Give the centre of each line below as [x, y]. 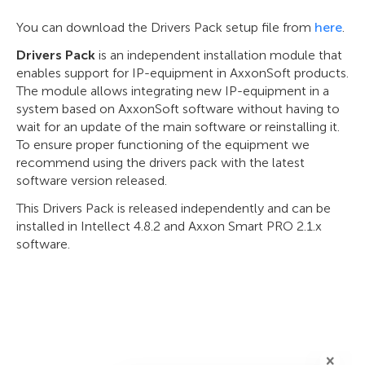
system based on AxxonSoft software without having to [178, 109]
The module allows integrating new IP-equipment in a [173, 91]
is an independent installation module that [219, 55]
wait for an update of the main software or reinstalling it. [178, 127]
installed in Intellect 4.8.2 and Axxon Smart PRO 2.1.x [169, 226]
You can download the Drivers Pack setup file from [165, 27]
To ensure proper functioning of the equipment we [163, 145]
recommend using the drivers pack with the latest [161, 163]
